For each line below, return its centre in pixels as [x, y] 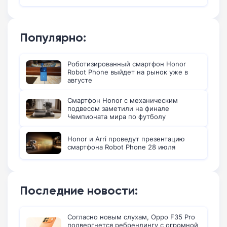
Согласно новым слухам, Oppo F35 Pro [131, 217]
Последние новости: [79, 191]
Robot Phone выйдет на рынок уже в [128, 72]
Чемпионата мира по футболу [117, 117]
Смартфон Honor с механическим [123, 101]
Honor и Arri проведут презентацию [126, 139]
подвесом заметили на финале [118, 109]
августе [80, 80]
